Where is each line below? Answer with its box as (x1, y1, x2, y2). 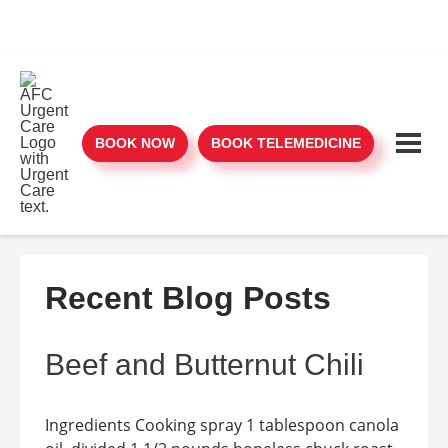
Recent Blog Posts (45, 280, 331, 316)
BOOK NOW (95, 134, 175, 151)
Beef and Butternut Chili (45, 348, 364, 381)
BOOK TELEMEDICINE (211, 134, 361, 151)
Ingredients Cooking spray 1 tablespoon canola (45, 414, 399, 436)
